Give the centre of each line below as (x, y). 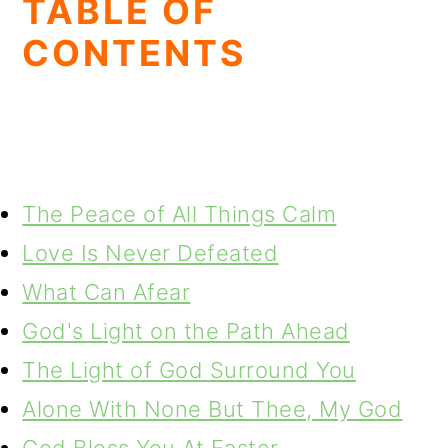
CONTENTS (134, 53)
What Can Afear (106, 292)
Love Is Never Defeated (150, 253)
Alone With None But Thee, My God (212, 409)
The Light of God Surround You (189, 370)
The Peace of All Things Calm (179, 214)
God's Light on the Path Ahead (186, 331)
